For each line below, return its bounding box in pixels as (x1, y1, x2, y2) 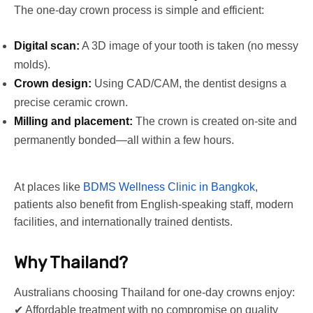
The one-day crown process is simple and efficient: (14, 3, 264, 16)
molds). (14, 58, 50, 71)
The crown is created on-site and (133, 115, 297, 127)
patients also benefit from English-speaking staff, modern (14, 198, 293, 210)
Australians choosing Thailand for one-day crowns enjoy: (14, 286, 295, 298)
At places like (14, 180, 80, 193)
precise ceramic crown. (14, 96, 128, 108)
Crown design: (14, 77, 92, 89)
